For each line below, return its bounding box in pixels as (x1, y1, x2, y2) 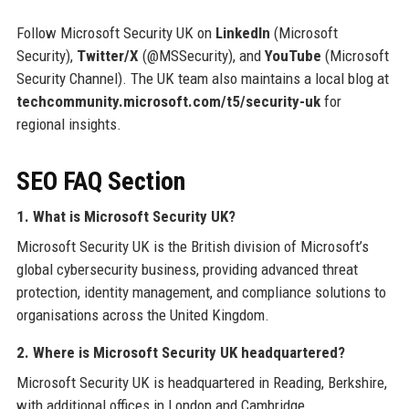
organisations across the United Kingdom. (16, 305, 269, 324)
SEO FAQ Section (16, 165, 185, 196)
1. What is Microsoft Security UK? (16, 206, 236, 225)
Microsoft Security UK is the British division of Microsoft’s (16, 236, 369, 256)
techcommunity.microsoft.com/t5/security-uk (16, 91, 320, 110)
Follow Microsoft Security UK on (16, 23, 215, 42)
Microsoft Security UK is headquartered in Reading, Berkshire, (16, 372, 387, 392)
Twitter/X (76, 46, 139, 65)
